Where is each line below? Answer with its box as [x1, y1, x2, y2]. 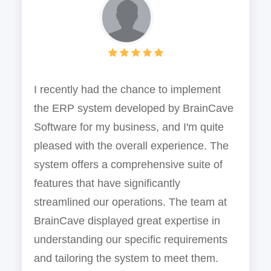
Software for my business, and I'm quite [34, 121, 224, 134]
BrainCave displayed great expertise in [34, 215, 221, 227]
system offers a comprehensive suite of [34, 158, 223, 171]
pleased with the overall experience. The [34, 140, 229, 152]
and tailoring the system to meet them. [34, 252, 219, 265]
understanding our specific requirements [34, 233, 228, 246]
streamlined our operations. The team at [34, 196, 227, 209]
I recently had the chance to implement [34, 83, 221, 96]
